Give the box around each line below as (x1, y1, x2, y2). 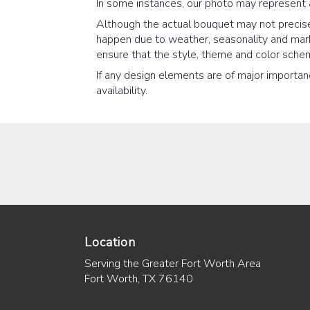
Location (84, 233, 136, 250)
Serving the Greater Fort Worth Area (84, 255, 261, 271)
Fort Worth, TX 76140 (84, 271, 193, 286)
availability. (96, 82, 147, 98)
